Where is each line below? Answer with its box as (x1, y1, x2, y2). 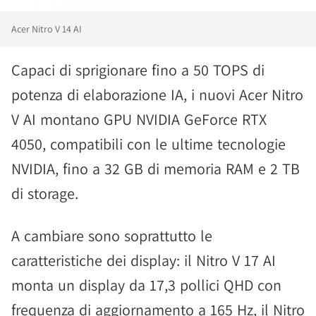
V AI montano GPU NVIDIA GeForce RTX (11, 109, 267, 129)
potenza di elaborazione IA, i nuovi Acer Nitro (11, 85, 303, 104)
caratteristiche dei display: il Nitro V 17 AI (11, 250, 276, 270)
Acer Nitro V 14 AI (11, 23, 82, 35)
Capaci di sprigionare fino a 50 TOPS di (11, 60, 265, 80)
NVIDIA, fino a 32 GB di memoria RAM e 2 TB (11, 159, 300, 178)
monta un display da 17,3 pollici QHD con (11, 275, 281, 295)
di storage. (11, 183, 78, 203)
